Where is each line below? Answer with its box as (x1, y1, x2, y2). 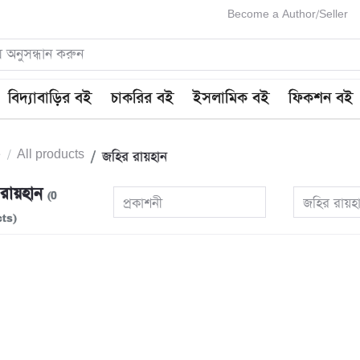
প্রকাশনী (123, 194, 163, 214)
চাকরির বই (111, 88, 174, 110)
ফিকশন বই (288, 88, 354, 110)
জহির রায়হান (102, 148, 167, 167)
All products (17, 147, 84, 163)
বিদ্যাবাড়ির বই (8, 88, 92, 110)
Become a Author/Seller (227, 8, 348, 21)
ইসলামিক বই (193, 88, 270, 110)
